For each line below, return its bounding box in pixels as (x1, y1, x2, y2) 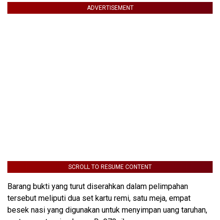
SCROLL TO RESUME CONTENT (68, 164, 152, 171)
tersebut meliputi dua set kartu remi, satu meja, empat (7, 193, 191, 203)
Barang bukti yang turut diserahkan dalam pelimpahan (7, 182, 188, 192)
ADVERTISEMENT (86, 4, 134, 12)
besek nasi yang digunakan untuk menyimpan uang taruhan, (7, 205, 207, 215)
